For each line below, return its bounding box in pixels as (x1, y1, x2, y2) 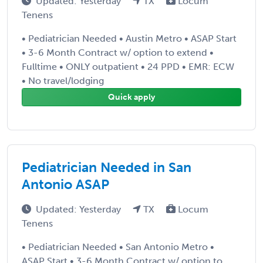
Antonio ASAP (22, 176, 109, 193)
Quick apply (108, 92, 155, 102)
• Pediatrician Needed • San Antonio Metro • (22, 241, 214, 252)
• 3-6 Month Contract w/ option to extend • (22, 46, 214, 58)
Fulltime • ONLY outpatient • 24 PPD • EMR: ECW (22, 60, 234, 72)
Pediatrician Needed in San (22, 159, 191, 176)
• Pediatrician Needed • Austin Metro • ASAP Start (22, 32, 237, 44)
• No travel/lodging (22, 75, 104, 86)
